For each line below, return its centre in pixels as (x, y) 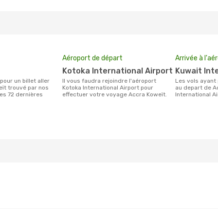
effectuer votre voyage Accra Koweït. (115, 94)
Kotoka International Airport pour (108, 88)
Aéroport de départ (92, 58)
